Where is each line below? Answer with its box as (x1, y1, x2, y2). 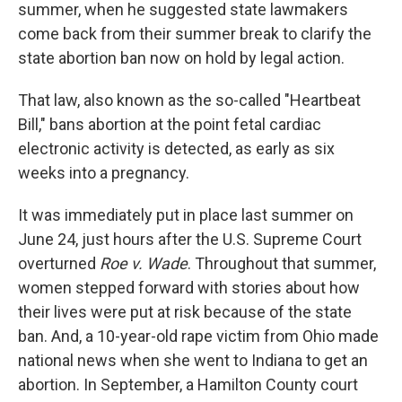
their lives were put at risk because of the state (18, 302, 352, 321)
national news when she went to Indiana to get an (18, 351, 368, 370)
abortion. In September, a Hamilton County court (18, 375, 358, 394)
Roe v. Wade (100, 254, 188, 273)
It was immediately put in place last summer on (18, 205, 354, 224)
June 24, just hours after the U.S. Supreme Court (18, 230, 362, 249)
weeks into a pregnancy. (18, 163, 189, 182)
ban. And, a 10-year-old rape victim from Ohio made (18, 327, 379, 345)
